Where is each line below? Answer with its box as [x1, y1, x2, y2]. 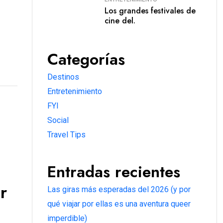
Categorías [47, 48, 125, 71]
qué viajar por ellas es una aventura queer [47, 199, 191, 209]
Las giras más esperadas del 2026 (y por [47, 185, 191, 194]
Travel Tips [47, 130, 86, 139]
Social [47, 115, 69, 125]
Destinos [47, 72, 79, 82]
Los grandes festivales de [105, 4, 196, 16]
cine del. [105, 14, 135, 26]
